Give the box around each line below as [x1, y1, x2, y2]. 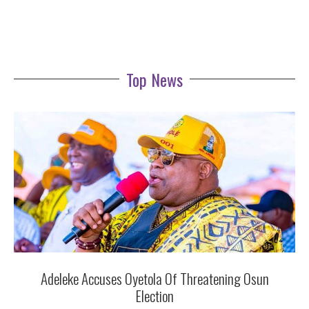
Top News [126, 66, 183, 92]
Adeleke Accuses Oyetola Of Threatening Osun [40, 267, 269, 289]
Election [135, 284, 174, 306]
